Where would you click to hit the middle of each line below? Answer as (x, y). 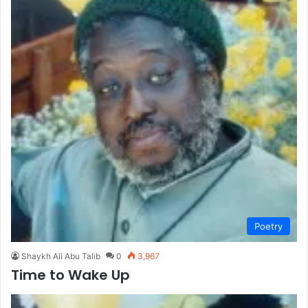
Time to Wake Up (70, 275)
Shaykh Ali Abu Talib (61, 256)
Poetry (268, 226)
